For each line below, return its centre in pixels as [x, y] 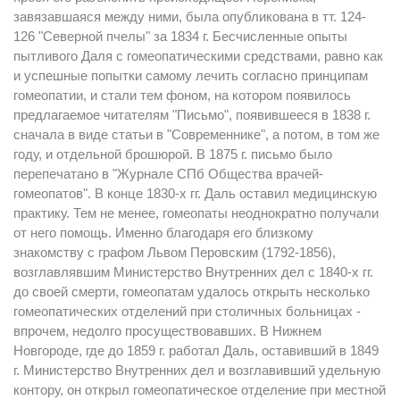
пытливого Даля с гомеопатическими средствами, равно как [198, 56]
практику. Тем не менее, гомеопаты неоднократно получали [196, 213]
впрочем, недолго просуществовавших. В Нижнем [167, 331]
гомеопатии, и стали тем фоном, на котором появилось [182, 95]
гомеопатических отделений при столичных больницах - [187, 311]
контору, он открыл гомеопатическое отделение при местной [200, 390]
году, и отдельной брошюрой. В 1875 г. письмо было [173, 154]
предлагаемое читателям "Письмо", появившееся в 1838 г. [192, 115]
